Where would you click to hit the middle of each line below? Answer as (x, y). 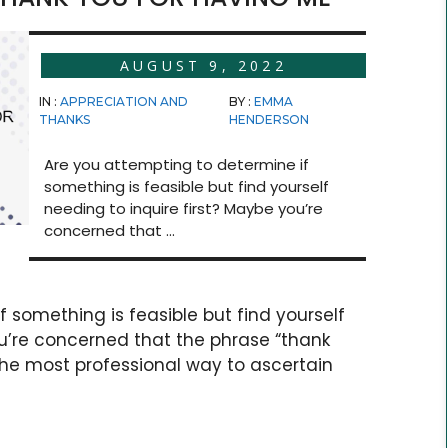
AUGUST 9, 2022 (203, 65)
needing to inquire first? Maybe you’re (183, 208)
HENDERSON (268, 119)
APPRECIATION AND (123, 101)
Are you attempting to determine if (176, 164)
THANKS (64, 119)
